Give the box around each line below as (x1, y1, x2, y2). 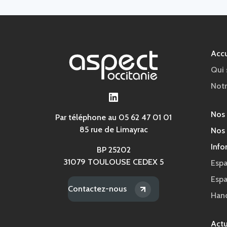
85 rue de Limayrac (79, 124, 148, 134)
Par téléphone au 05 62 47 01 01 (55, 112, 172, 122)
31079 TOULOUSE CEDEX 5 (63, 157, 164, 167)
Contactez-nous (68, 183, 127, 194)
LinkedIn (107, 89, 150, 104)
